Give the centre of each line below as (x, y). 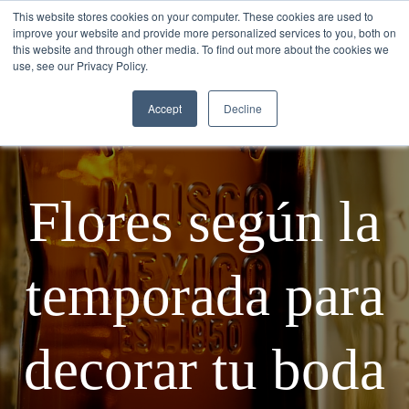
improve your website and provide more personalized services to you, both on (204, 32)
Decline (242, 108)
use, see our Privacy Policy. (80, 65)
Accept (164, 108)
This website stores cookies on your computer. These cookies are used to (193, 16)
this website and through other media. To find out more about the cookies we (201, 49)
